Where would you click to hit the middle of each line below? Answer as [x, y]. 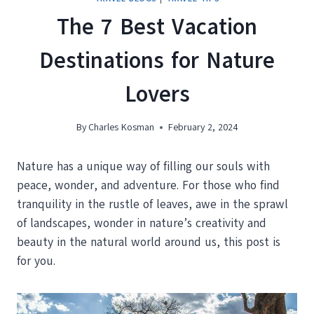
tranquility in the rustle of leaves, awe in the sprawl [152, 205]
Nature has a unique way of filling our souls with [143, 167]
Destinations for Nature [157, 60]
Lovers [157, 94]
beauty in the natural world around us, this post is [149, 243]
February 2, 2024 [203, 128]
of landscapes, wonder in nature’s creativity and [142, 224]
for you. [36, 261]
